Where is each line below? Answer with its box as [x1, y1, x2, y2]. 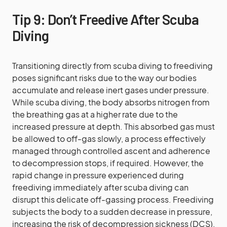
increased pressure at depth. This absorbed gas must [12, 121, 215, 132]
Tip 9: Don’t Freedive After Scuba [12, 11, 199, 28]
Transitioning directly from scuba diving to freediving [12, 60, 213, 71]
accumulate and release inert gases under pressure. [12, 85, 209, 95]
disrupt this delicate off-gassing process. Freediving [12, 194, 214, 205]
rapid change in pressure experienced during [12, 170, 184, 180]
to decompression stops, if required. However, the [12, 158, 204, 168]
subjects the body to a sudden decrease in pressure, [12, 206, 212, 217]
